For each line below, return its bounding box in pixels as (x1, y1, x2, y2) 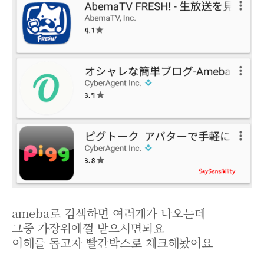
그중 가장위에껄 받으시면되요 (12, 219, 164, 237)
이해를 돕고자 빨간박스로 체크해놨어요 (12, 234, 213, 252)
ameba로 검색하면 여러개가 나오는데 (12, 204, 206, 222)
